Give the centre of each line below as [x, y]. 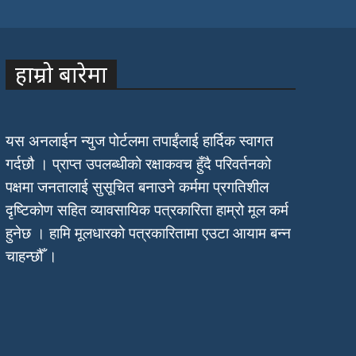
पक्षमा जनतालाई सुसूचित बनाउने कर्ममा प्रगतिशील [137, 187]
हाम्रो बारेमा [61, 74]
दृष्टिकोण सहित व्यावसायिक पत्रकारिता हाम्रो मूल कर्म [147, 210]
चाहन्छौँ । [31, 256]
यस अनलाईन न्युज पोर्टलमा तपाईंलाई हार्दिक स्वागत [139, 141]
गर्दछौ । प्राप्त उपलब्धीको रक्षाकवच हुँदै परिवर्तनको [138, 164]
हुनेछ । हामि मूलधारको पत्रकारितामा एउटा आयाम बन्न [148, 233]
